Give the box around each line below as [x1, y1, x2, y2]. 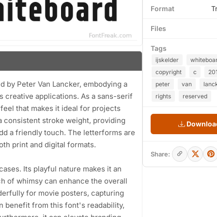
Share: [151, 150, 170, 158]
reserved [183, 93, 207, 100]
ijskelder [155, 56, 179, 63]
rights [155, 93, 171, 100]
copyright [155, 68, 182, 76]
